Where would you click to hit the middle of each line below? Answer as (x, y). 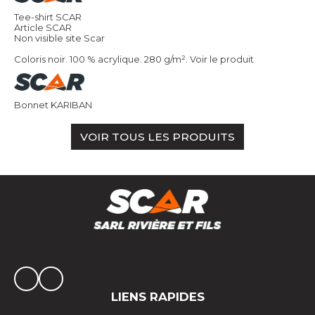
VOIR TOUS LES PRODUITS (157, 136)
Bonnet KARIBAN (53, 104)
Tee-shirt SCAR (48, 17)
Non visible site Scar (59, 38)
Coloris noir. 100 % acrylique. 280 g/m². (101, 59)
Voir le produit (222, 59)
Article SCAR (43, 27)
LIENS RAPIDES (157, 297)
